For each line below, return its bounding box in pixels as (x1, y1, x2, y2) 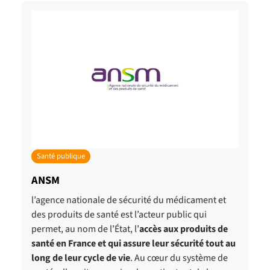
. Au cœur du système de (130, 251, 228, 265)
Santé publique (36, 150, 85, 162)
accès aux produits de (139, 222, 228, 236)
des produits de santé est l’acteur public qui (31, 208, 207, 222)
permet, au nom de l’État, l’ (31, 222, 139, 236)
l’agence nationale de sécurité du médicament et (31, 193, 226, 207)
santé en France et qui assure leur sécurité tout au (31, 237, 236, 251)
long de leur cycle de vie (31, 251, 130, 265)
